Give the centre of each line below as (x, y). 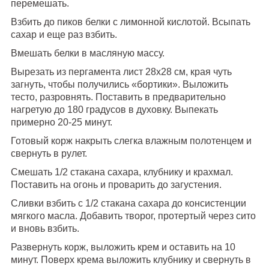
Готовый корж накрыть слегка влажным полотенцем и (131, 141)
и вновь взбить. (45, 228)
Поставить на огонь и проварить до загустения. (116, 184)
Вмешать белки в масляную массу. (87, 53)
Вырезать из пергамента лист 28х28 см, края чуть (121, 71)
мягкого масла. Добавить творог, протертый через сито (133, 216)
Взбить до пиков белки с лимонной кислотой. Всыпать (130, 22)
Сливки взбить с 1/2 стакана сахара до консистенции (128, 203)
